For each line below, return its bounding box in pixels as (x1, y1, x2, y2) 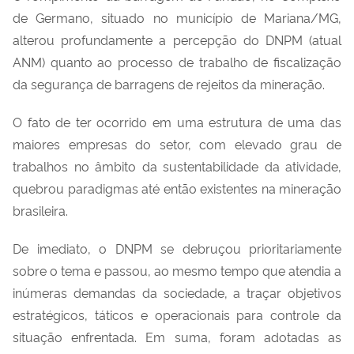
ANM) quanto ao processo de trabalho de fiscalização (13, 52, 341, 70)
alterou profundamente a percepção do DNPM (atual (13, 30, 341, 48)
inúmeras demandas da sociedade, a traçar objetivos (13, 283, 341, 301)
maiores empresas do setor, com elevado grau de (13, 134, 341, 153)
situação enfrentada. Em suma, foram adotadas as (13, 327, 341, 345)
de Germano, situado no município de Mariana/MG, (13, 8, 341, 26)
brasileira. (13, 201, 68, 219)
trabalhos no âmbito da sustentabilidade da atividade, (13, 156, 341, 175)
